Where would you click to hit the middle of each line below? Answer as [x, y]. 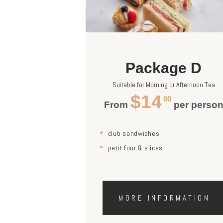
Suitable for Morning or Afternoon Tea [164, 85]
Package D [164, 68]
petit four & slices [135, 148]
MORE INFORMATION [165, 198]
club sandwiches [134, 134]
